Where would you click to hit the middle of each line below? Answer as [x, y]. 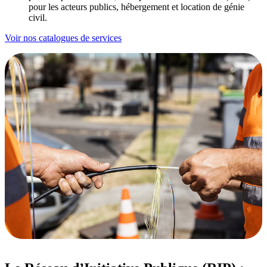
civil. [38, 18]
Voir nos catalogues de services [63, 38]
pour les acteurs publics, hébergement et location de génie [136, 7]
